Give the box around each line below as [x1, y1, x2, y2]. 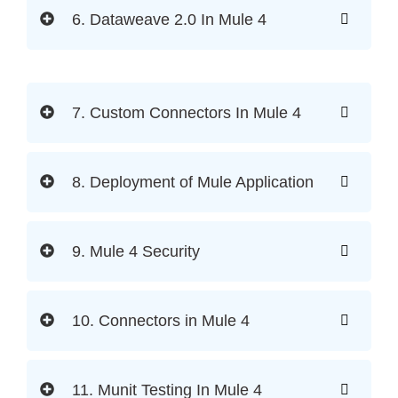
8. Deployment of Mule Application [72, 173, 314, 192]
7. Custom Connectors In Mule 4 [72, 104, 301, 123]
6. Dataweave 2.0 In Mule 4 [72, 11, 267, 29]
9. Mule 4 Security [72, 243, 200, 261]
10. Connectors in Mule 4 [72, 312, 250, 330]
